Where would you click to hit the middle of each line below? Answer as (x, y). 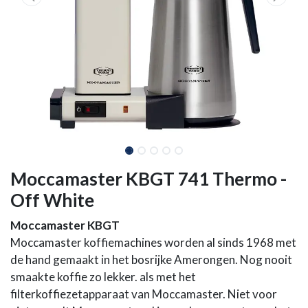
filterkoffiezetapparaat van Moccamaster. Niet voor (144, 294)
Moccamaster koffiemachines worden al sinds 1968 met (153, 243)
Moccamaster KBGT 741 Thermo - (148, 179)
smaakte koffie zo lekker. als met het (103, 277)
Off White (52, 200)
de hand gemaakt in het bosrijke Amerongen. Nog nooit (151, 260)
